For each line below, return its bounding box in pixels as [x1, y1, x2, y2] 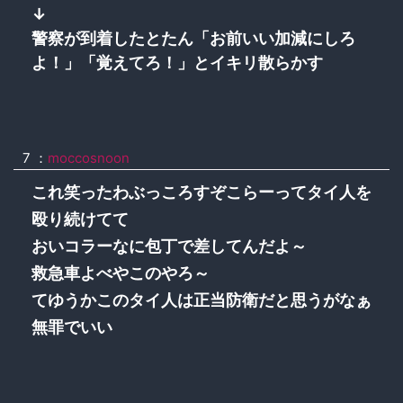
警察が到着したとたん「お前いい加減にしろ [31, 28, 355, 48]
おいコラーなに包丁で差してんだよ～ [31, 237, 307, 255]
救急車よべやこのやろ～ [31, 264, 210, 282]
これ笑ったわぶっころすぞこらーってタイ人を [31, 183, 372, 201]
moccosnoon [48, 148, 130, 166]
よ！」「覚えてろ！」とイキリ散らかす [31, 52, 323, 72]
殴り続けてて [31, 210, 129, 228]
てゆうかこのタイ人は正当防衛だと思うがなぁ [31, 291, 372, 309]
